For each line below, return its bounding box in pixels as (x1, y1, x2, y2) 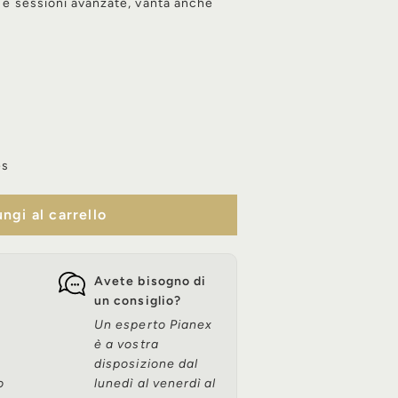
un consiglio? (94, 293, 181, 309)
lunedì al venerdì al (94, 376, 217, 392)
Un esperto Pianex (94, 317, 213, 333)
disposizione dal (94, 356, 198, 372)
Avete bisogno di (94, 274, 206, 290)
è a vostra (94, 337, 159, 353)
